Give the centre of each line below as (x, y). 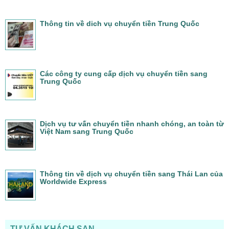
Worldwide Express (73, 181)
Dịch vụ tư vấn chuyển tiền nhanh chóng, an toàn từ (132, 123)
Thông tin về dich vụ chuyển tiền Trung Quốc (120, 23)
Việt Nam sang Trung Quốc (87, 131)
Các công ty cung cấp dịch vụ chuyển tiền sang (124, 73)
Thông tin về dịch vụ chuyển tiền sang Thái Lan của (131, 174)
